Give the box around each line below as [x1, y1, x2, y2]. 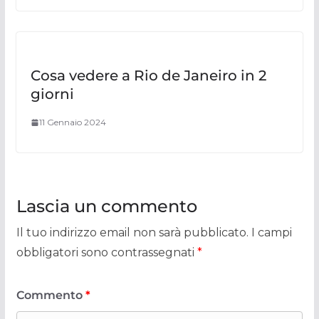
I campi [251, 226, 292, 240]
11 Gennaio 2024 [38, 117, 106, 128]
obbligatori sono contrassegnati [16, 246, 197, 260]
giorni [30, 85, 74, 103]
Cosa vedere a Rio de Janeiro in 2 [30, 67, 266, 85]
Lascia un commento [16, 196, 197, 217]
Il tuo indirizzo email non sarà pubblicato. [16, 226, 249, 240]
